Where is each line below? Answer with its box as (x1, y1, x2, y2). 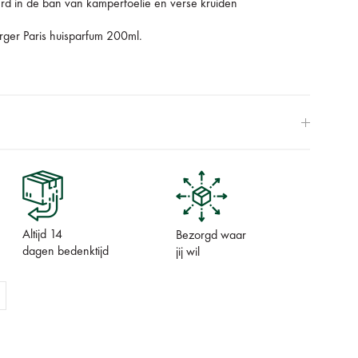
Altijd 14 (22, 229, 62, 242)
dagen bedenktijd (22, 245, 109, 259)
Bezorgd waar (175, 229, 246, 243)
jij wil (175, 246, 200, 260)
